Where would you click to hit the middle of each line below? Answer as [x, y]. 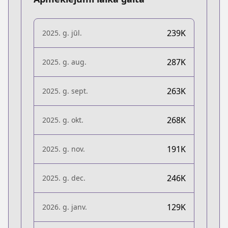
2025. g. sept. [65, 91]
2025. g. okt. [63, 120]
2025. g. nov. [64, 149]
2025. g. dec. [64, 178]
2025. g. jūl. [62, 33]
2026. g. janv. [65, 207]
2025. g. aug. [64, 62]
